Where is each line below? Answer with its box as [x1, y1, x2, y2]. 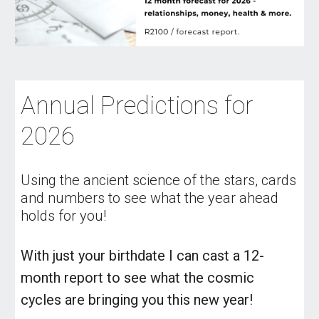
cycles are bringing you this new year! [21, 291, 253, 308]
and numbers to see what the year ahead [21, 189, 279, 206]
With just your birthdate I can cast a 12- [21, 246, 265, 264]
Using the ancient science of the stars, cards [21, 171, 297, 189]
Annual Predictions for [21, 90, 254, 120]
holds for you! [21, 206, 107, 224]
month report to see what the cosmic [21, 268, 255, 286]
